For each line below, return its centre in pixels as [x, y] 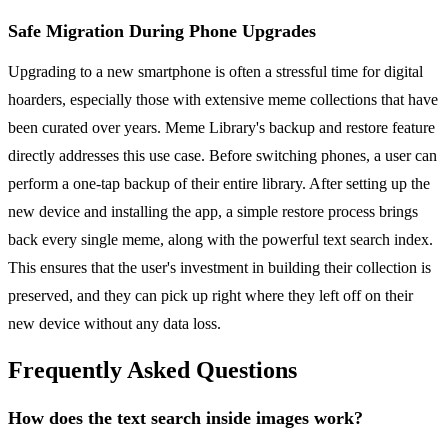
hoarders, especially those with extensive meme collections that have [223, 99]
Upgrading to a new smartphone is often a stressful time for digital [215, 71]
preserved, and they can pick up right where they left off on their [210, 295]
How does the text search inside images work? [185, 418]
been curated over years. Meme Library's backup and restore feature [221, 127]
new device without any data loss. [114, 323]
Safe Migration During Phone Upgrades [162, 30]
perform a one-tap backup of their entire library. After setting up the [219, 183]
